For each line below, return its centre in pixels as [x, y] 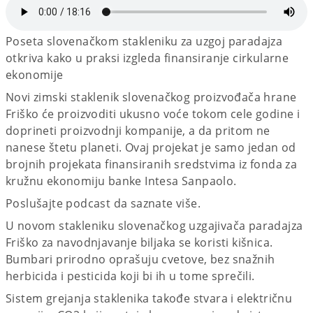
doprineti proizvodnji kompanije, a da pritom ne [138, 131]
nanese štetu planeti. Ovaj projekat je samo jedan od [151, 148]
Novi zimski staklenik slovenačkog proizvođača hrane [151, 97]
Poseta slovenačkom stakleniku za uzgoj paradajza [144, 42]
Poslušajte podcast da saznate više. [103, 204]
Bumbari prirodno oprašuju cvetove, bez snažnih [140, 260]
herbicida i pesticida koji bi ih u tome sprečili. [130, 276]
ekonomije [35, 75]
